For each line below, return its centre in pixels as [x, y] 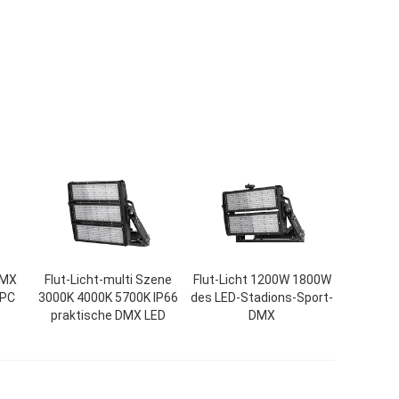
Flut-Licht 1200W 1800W [262, 280]
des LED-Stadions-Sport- [262, 297]
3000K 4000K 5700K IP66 [108, 297]
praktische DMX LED [108, 315]
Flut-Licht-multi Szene [108, 280]
